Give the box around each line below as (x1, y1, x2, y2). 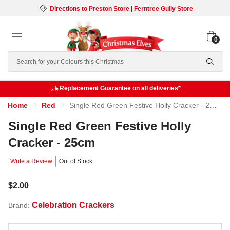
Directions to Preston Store (49, 5, 129, 12)
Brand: (8, 201, 32, 209)
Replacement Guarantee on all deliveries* (59, 85, 181, 92)
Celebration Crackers (32, 201, 114, 209)
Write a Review (10, 158, 52, 165)
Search (8, 53, 34, 62)
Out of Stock (59, 158, 92, 165)
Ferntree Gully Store (133, 5, 193, 12)
